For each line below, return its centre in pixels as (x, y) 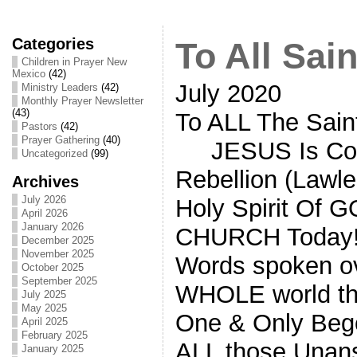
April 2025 (44, 322)
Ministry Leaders (59, 87)
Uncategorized (54, 153)
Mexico (28, 74)
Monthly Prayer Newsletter (82, 101)
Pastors (39, 126)
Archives (45, 181)
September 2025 (59, 281)
